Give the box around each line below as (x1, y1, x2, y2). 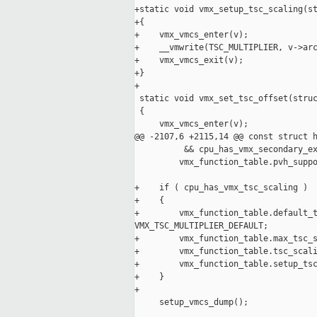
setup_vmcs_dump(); (134, 297, 248, 308)
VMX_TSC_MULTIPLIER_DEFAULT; (134, 221, 268, 231)
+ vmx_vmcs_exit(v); (134, 55, 243, 66)
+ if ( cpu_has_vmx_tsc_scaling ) (134, 183, 308, 193)
